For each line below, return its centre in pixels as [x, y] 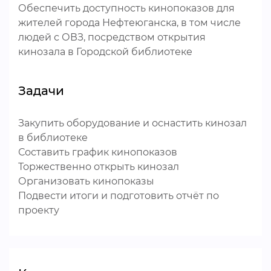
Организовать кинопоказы [86, 181]
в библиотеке [53, 138]
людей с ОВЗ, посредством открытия [112, 37]
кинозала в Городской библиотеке [105, 52]
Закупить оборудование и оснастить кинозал [132, 123]
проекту [39, 210]
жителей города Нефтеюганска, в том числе [129, 23]
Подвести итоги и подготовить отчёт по [119, 196]
